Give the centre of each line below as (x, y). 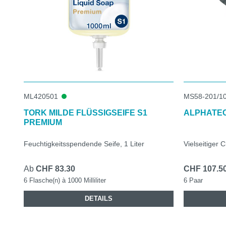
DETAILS (99, 198)
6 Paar (193, 180)
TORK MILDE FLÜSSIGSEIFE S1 (86, 112)
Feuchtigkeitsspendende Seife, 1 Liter (84, 144)
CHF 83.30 (55, 168)
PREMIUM (43, 122)
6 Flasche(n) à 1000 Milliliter (65, 180)
